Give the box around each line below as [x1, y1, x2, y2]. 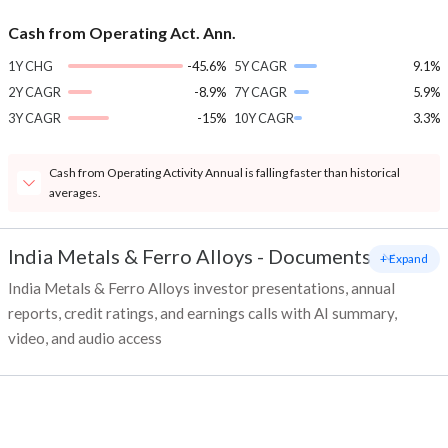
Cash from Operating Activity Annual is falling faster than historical [49, 165, 400, 181]
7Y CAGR [234, 84, 287, 101]
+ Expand [380, 251, 428, 267]
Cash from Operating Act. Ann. [8, 23, 236, 43]
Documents [268, 244, 371, 269]
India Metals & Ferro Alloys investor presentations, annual [8, 279, 395, 298]
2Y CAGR [8, 84, 61, 101]
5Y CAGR [234, 58, 287, 75]
